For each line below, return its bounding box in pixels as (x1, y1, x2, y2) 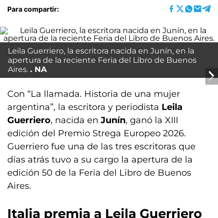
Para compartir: (7, 4, 59, 13)
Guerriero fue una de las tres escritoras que (7, 141, 196, 152)
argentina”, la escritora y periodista (7, 102, 162, 112)
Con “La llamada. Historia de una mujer (7, 89, 180, 99)
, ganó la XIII (126, 115, 178, 126)
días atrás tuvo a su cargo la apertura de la (7, 154, 193, 165)
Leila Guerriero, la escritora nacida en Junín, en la (8, 46, 194, 55)
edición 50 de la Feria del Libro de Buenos (7, 167, 191, 178)
